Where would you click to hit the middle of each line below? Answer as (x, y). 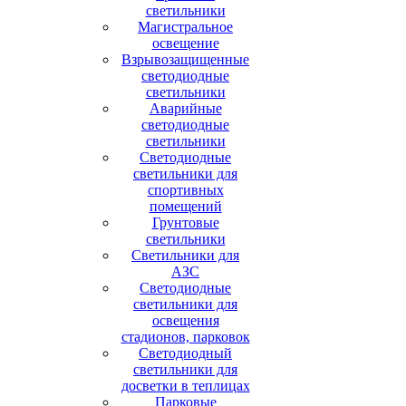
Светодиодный (185, 353)
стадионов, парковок (185, 337)
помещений (185, 206)
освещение (185, 43)
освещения (185, 320)
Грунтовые (185, 222)
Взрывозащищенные (185, 59)
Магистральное (185, 27)
